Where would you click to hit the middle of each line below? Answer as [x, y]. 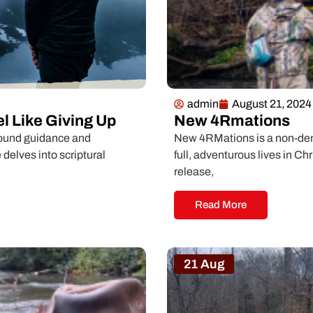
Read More [221, 204]
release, [194, 172]
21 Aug [204, 264]
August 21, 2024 [272, 104]
